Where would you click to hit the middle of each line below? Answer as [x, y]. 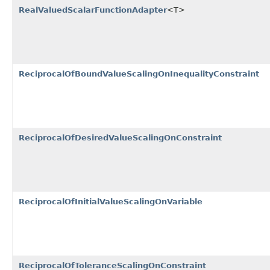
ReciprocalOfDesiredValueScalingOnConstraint [120, 137]
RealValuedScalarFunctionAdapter [93, 10]
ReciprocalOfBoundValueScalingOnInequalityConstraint [139, 74]
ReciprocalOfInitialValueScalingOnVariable [111, 201]
